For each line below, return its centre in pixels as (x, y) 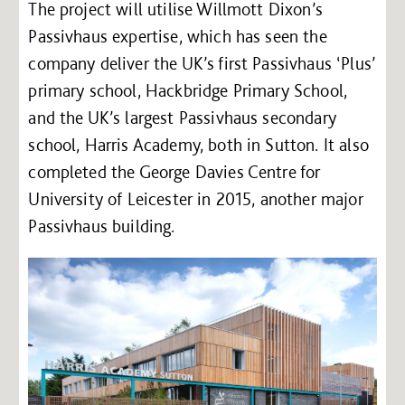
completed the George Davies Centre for (174, 172)
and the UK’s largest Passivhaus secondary (182, 118)
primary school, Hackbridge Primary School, (188, 91)
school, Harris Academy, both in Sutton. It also (198, 145)
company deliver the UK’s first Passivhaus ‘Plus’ (202, 64)
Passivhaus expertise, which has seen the (178, 37)
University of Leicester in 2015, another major (196, 199)
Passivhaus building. (102, 226)
